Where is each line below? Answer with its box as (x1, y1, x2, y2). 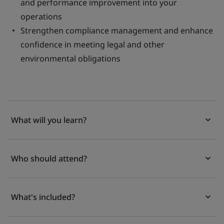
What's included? (11, 191, 75, 202)
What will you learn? (11, 114, 86, 125)
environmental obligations (20, 53, 120, 64)
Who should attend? (11, 153, 87, 164)
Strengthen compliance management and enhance (20, 25, 213, 36)
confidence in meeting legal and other (20, 39, 164, 50)
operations (20, 11, 62, 22)
